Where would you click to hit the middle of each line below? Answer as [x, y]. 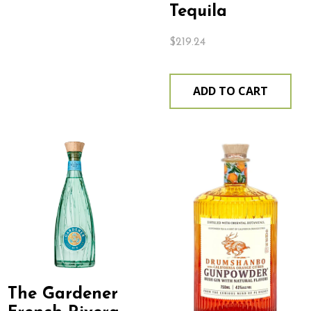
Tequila [198, 11]
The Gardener [63, 294]
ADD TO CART [230, 91]
